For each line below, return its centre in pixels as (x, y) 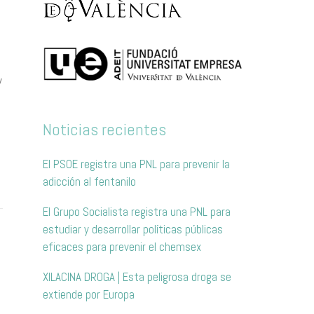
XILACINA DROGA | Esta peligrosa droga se (137, 277)
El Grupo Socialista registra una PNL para (137, 212)
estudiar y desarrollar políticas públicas (133, 230)
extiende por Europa (89, 295)
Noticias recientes (104, 130)
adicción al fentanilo (89, 182)
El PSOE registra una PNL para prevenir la (136, 164)
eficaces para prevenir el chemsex (122, 247)
